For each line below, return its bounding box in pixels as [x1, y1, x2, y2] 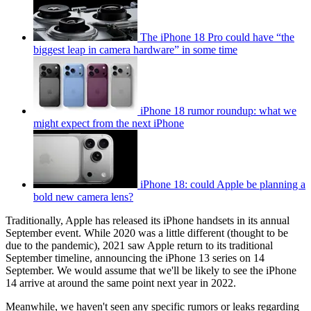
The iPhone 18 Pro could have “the [140, 31, 294, 44]
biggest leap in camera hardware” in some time [33, 44, 237, 56]
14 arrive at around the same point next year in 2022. [6, 277, 239, 289]
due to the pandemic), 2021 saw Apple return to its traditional [6, 239, 273, 252]
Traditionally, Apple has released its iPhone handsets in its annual [6, 215, 289, 227]
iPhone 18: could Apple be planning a [140, 178, 305, 191]
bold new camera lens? [33, 191, 133, 203]
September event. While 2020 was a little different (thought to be [6, 227, 288, 239]
